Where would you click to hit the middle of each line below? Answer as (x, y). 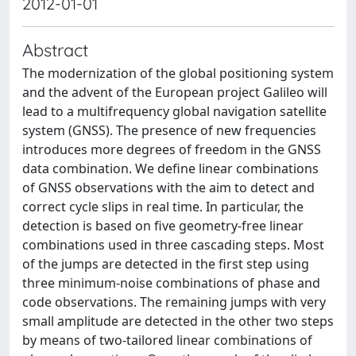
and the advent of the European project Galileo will (175, 92)
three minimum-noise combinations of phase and (171, 283)
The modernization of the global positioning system (178, 73)
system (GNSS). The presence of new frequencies (169, 130)
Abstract (55, 50)
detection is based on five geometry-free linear (163, 226)
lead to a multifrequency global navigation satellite (174, 111)
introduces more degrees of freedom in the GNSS (172, 149)
